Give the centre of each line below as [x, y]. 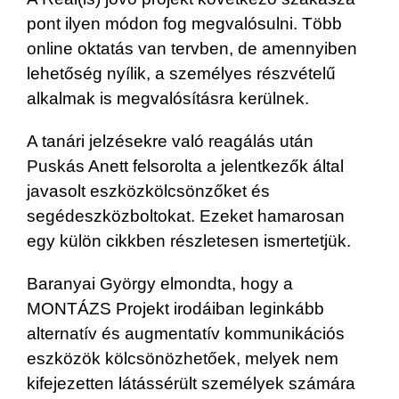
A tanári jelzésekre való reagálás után [170, 141]
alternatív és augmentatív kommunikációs [186, 333]
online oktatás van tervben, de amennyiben [192, 48]
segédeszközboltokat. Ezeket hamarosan [186, 216]
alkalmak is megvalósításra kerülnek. [168, 98]
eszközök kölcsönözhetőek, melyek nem [183, 358]
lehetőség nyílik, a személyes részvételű [181, 73]
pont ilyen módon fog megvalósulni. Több [184, 23]
